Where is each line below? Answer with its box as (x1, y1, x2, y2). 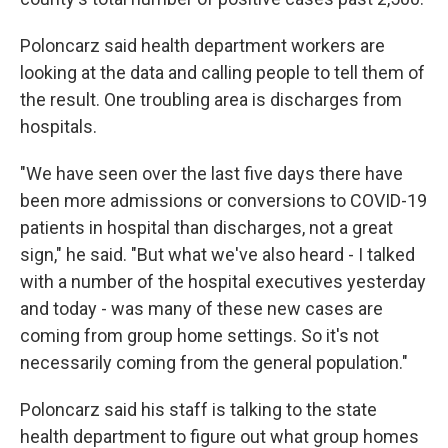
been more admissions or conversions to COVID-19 (20, 189, 427, 211)
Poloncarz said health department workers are (20, 34, 385, 56)
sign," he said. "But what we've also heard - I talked (20, 243, 415, 265)
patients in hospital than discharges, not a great (20, 216, 393, 238)
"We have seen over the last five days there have (20, 162, 403, 184)
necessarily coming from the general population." (20, 351, 408, 373)
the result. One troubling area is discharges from (20, 88, 402, 110)
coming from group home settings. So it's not (20, 324, 379, 346)
